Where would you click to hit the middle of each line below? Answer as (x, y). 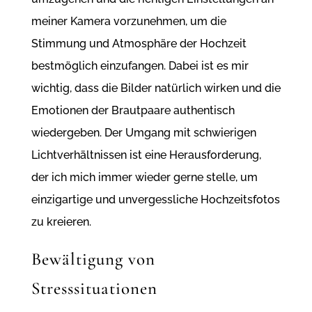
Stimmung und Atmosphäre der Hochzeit (139, 44)
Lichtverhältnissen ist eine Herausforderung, (146, 155)
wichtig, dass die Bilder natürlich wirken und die (156, 88)
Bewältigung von (93, 259)
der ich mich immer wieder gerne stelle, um (144, 178)
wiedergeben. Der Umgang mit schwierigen (143, 133)
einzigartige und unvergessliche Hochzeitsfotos (155, 200)
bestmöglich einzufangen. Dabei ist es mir (140, 66)
